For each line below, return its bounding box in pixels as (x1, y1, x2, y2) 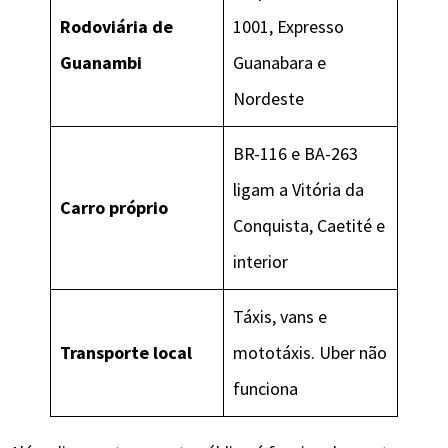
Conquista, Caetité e (233, 214, 385, 238)
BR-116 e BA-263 (233, 142, 358, 166)
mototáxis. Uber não (233, 341, 387, 365)
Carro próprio (60, 196, 168, 220)
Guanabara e (233, 51, 326, 75)
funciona (233, 377, 298, 401)
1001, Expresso (233, 15, 344, 39)
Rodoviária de (60, 15, 173, 39)
